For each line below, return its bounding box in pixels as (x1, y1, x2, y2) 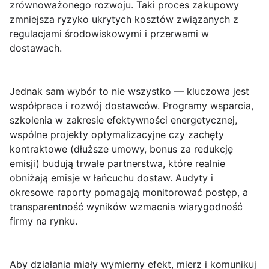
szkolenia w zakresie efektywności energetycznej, (10, 114, 237, 126)
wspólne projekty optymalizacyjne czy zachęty (10, 128, 224, 141)
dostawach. (10, 42, 62, 54)
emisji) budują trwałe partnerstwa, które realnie (10, 157, 225, 169)
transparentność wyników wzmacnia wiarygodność (10, 201, 243, 213)
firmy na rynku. (10, 215, 77, 227)
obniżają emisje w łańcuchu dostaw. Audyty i (10, 172, 213, 184)
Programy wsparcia (163, 100, 251, 112)
